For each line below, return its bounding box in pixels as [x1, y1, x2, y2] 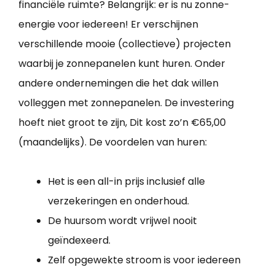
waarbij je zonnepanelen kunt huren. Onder [18, 56, 225, 71]
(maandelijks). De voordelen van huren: [18, 135, 207, 150]
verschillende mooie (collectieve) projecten [18, 37, 231, 52]
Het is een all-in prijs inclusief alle [48, 174, 205, 189]
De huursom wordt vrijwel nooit [48, 214, 197, 228]
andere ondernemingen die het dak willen [18, 76, 219, 91]
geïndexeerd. [48, 233, 110, 248]
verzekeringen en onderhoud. [48, 194, 189, 209]
